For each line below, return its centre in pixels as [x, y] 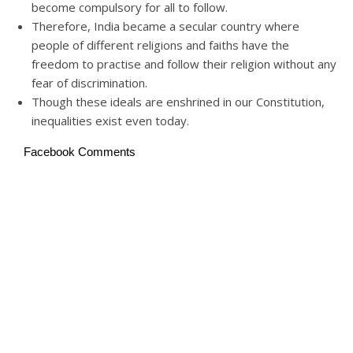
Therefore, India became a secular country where [165, 26]
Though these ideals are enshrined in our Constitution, [178, 102]
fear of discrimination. [89, 83]
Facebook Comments [80, 152]
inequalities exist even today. [110, 121]
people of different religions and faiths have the [160, 45]
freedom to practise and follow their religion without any [184, 64]
